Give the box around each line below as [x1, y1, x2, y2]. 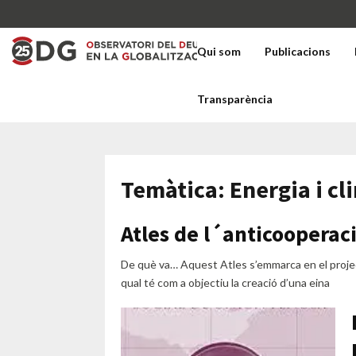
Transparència [197, 92, 273, 106]
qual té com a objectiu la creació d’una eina [121, 276, 330, 289]
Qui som [197, 44, 242, 58]
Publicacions [265, 44, 331, 58]
